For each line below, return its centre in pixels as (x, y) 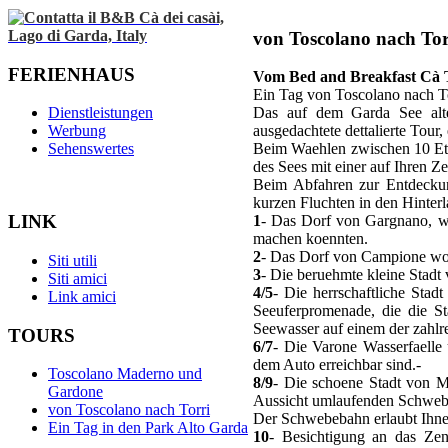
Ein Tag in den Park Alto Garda (148, 428)
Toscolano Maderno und (125, 374)
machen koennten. (310, 239)
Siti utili (72, 260)
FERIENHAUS (71, 74)
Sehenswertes (91, 149)
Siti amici (77, 278)
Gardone (75, 392)
